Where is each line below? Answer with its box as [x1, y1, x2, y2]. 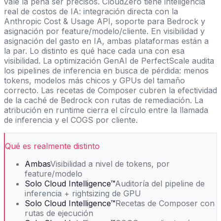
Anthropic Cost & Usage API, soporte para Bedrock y [4, 16, 205, 26]
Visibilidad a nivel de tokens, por [50, 158, 170, 169]
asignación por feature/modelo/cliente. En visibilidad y [4, 26, 205, 36]
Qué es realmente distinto [5, 141, 100, 151]
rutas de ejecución [25, 208, 93, 218]
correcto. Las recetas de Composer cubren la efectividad [4, 85, 217, 95]
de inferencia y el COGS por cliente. [4, 114, 138, 125]
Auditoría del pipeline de [115, 178, 205, 188]
